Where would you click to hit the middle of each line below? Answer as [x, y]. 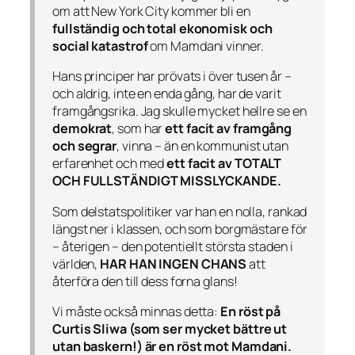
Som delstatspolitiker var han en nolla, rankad [180, 211]
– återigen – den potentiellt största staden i [173, 246]
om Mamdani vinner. [206, 46]
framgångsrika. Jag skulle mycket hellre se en [179, 111]
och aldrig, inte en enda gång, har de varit [167, 94]
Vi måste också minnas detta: [137, 311]
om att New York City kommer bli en [151, 11]
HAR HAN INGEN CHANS [174, 263]
